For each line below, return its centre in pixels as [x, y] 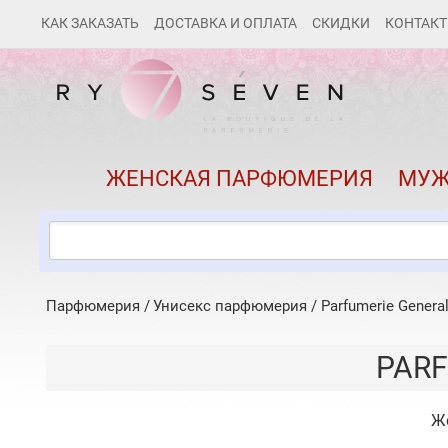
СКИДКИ [341, 23]
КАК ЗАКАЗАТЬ [90, 23]
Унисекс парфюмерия [230, 306]
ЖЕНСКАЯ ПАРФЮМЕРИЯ [239, 179]
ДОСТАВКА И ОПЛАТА [225, 23]
